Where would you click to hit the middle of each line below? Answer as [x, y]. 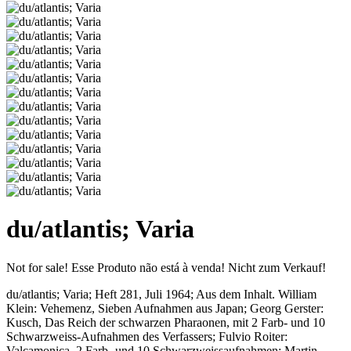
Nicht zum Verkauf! [277, 267]
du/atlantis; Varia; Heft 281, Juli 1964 [98, 294]
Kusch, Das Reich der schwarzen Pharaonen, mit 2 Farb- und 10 [166, 322]
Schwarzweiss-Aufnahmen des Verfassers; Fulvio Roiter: [147, 336]
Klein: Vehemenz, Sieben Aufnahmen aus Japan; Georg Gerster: [165, 308]
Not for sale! [37, 267]
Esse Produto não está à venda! [148, 267]
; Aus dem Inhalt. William [253, 294]
